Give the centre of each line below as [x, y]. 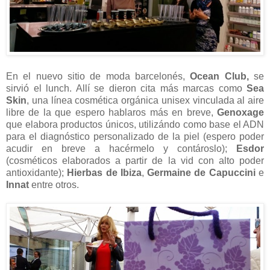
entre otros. [55, 184]
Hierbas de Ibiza [104, 172]
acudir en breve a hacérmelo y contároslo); [121, 148]
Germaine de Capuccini [203, 172]
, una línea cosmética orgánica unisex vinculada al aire [145, 100]
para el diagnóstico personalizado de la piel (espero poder [135, 136]
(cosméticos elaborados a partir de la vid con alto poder [135, 160]
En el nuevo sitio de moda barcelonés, [98, 76]
